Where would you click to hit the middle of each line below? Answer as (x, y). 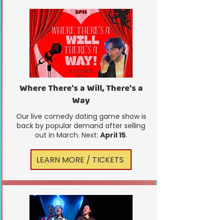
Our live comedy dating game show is (81, 116)
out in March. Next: (68, 135)
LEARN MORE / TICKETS (80, 160)
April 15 (113, 135)
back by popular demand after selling (81, 126)
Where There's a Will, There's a (81, 89)
